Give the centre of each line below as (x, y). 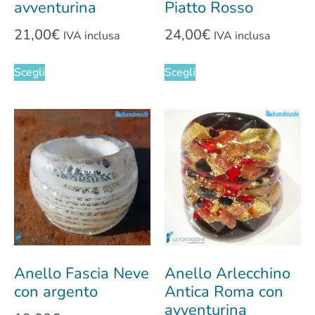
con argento (56, 291)
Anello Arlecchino (227, 273)
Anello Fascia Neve (82, 273)
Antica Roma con (224, 291)
